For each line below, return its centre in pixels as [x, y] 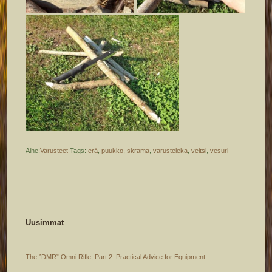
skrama [138, 151]
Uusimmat [45, 223]
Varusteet [54, 151]
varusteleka [171, 151]
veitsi [199, 151]
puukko [113, 151]
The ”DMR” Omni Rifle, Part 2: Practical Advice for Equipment [116, 257]
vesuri [219, 151]
